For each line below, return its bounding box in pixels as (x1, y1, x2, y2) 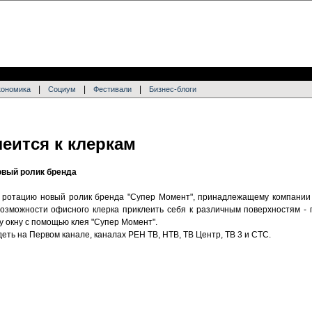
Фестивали (93, 85, 132, 93)
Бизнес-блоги (149, 85, 196, 93)
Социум (48, 85, 76, 93)
